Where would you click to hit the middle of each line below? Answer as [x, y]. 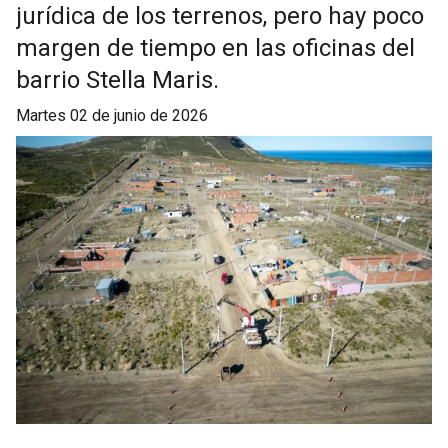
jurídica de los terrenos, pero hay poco [220, 16]
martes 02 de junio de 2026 [119, 116]
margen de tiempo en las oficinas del [215, 48]
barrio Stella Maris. [117, 80]
